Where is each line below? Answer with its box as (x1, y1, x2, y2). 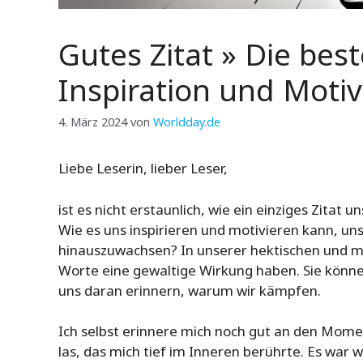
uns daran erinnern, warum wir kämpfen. (58, 280, 321, 300)
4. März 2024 (58, 114, 127, 130)
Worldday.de (153, 114, 220, 130)
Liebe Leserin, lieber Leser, (58, 159, 228, 178)
